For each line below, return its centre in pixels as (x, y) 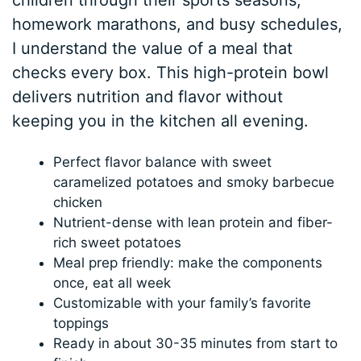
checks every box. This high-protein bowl (171, 73)
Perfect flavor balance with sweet (163, 162)
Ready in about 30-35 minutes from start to (196, 344)
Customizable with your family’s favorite (183, 303)
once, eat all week (112, 283)
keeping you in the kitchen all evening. (161, 121)
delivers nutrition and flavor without (148, 97)
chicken (78, 203)
